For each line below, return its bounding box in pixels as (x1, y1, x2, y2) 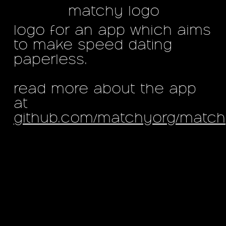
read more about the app (13, 84, 196, 96)
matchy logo (68, 6, 159, 18)
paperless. (13, 55, 87, 67)
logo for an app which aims (13, 26, 211, 37)
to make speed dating (13, 40, 172, 52)
